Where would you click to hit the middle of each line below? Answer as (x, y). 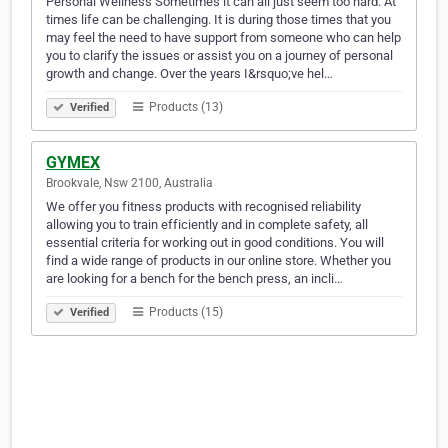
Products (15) (184, 312)
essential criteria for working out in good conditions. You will (215, 243)
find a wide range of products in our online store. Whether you (218, 261)
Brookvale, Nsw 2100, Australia (129, 183)
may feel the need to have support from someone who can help (223, 38)
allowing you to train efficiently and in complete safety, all (207, 225)
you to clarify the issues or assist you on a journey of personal (219, 56)
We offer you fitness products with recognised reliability (203, 207)
